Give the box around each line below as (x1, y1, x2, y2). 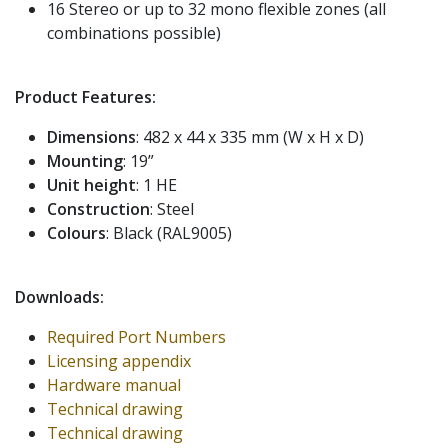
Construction (47, 197, 150, 220)
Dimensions (47, 125, 136, 148)
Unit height (47, 173, 136, 196)
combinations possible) (47, 21, 221, 44)
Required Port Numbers (47, 325, 226, 348)
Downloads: (15, 285, 104, 308)
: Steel (150, 197, 194, 220)
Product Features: (15, 85, 156, 108)
